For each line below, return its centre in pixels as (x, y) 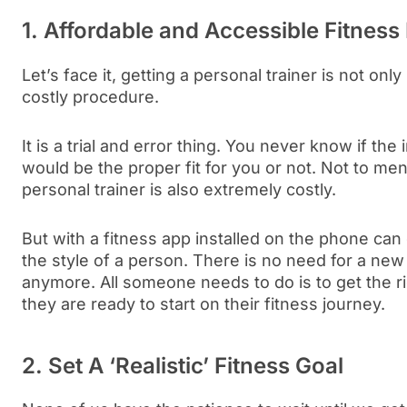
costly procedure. (90, 96)
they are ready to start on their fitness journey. (203, 303)
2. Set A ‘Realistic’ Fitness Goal (183, 365)
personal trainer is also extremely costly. (184, 189)
